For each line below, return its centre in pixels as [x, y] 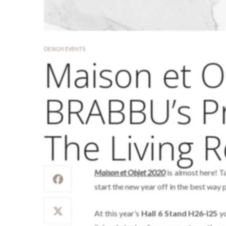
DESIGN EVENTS [65, 49]
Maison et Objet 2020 [130, 172]
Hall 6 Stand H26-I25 [180, 213]
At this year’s [118, 213]
